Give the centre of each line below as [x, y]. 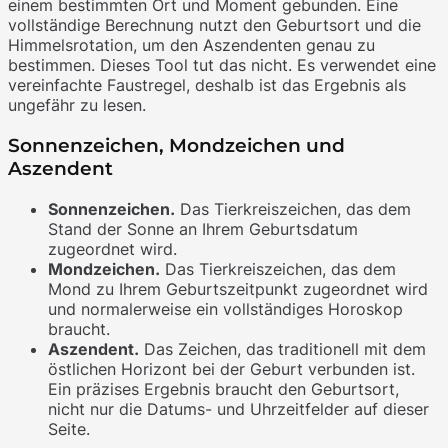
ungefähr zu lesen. [77, 105]
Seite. [69, 428]
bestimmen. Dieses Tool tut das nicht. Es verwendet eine [222, 65]
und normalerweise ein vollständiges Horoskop [225, 308]
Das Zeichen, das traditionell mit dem [282, 348]
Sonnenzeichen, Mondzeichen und [176, 146]
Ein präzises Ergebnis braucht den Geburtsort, [223, 388]
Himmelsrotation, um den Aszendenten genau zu [191, 45]
